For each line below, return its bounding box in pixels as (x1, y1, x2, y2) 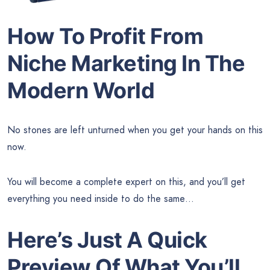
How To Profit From (7, 22, 203, 49)
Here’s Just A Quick (7, 226, 207, 253)
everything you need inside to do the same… (7, 191, 194, 206)
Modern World (7, 77, 154, 104)
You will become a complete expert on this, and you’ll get (7, 174, 245, 189)
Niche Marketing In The (7, 49, 245, 77)
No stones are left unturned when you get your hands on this (7, 122, 263, 137)
